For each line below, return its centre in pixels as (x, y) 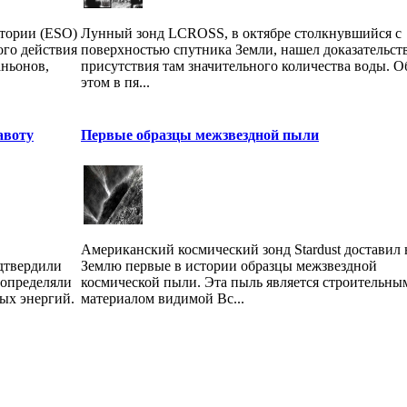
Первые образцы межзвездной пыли (200, 134)
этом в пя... (115, 82)
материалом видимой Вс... (163, 298)
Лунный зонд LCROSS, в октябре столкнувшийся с (241, 33)
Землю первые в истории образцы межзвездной (229, 265)
